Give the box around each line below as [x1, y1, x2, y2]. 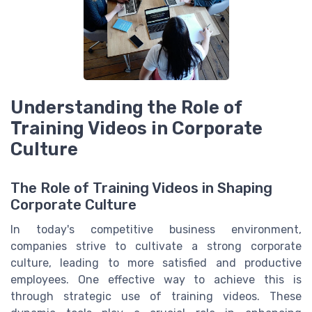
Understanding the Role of [10, 97, 242, 118]
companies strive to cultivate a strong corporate [10, 240, 302, 253]
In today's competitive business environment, [10, 223, 302, 237]
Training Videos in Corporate [10, 118, 263, 139]
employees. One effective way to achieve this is [10, 273, 302, 287]
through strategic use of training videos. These [10, 290, 302, 304]
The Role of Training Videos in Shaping [10, 180, 272, 197]
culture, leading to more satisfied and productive [10, 256, 302, 270]
